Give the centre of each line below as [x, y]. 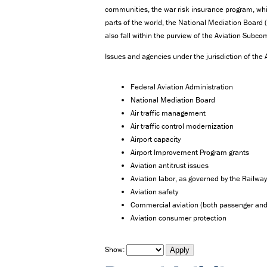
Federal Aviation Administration [182, 87]
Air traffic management [168, 113]
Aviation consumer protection [178, 218]
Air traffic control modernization [182, 126]
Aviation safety [154, 192]
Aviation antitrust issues [170, 166]
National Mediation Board [173, 100]
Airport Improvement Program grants [190, 153]
